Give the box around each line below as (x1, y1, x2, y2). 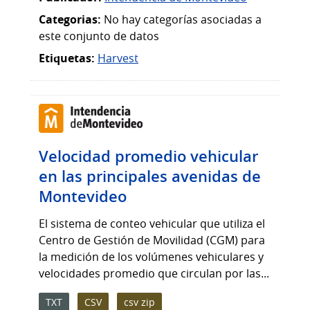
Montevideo (39, 186, 127, 208)
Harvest (98, 50, 138, 66)
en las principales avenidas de (39, 166, 261, 188)
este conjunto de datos (39, 28, 159, 44)
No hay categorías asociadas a (101, 11, 262, 27)
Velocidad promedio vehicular (39, 146, 258, 167)
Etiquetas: (39, 50, 95, 66)
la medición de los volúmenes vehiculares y (39, 249, 264, 265)
